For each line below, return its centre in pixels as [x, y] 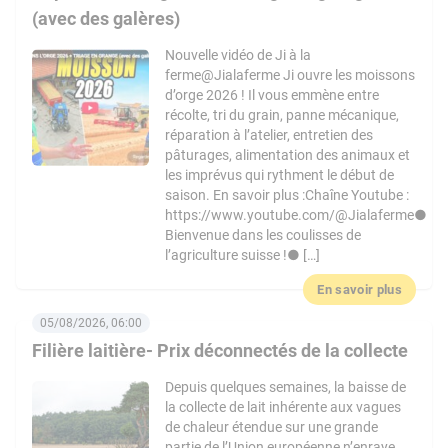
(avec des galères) [106, 18]
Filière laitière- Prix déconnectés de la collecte [220, 350]
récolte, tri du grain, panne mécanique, [282, 115]
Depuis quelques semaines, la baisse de [286, 387]
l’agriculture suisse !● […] [243, 255]
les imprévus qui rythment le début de [280, 175]
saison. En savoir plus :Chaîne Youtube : [287, 195]
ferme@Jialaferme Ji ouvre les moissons [290, 75]
